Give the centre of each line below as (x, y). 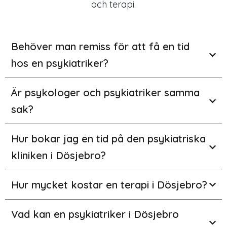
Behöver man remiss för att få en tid (100, 47)
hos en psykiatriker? (60, 63)
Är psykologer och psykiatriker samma (105, 93)
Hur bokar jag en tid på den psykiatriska (108, 139)
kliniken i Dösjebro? (59, 156)
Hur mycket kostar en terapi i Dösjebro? (109, 185)
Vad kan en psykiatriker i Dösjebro (95, 214)
